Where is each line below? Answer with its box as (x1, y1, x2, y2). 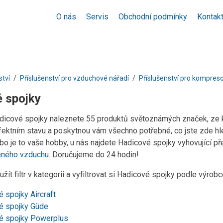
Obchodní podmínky (118, 12, 187, 21)
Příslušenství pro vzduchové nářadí (20, 74, 129, 82)
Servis (86, 12, 109, 21)
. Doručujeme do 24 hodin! (49, 150, 139, 159)
